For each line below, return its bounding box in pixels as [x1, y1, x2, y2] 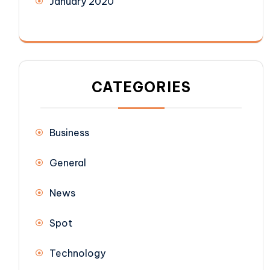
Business [49, 127, 89, 139]
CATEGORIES [91, 78, 191, 96]
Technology [49, 247, 105, 260]
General [49, 157, 86, 169]
